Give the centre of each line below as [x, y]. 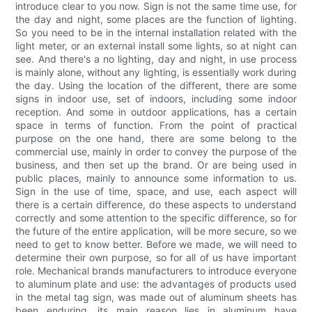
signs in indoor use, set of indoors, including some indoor [156, 99]
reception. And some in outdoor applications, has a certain [156, 112]
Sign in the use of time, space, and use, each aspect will [156, 192]
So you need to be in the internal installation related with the [156, 33]
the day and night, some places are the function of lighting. [156, 19]
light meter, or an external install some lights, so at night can [156, 46]
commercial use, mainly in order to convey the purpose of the [156, 152]
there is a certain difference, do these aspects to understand [156, 205]
